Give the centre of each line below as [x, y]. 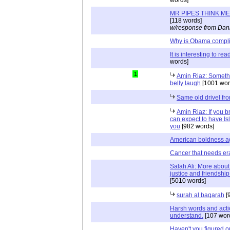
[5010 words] [188, 180]
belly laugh [185, 83]
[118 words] [186, 20]
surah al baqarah [200, 195]
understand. [187, 215]
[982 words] [197, 126]
